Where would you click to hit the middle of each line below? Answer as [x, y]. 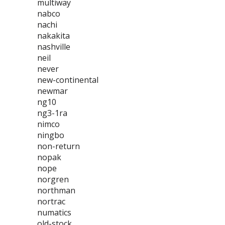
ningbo [51, 135]
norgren [53, 179]
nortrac [51, 201]
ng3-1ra [52, 113]
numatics [54, 212]
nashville [54, 47]
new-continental [68, 80]
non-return [59, 146]
